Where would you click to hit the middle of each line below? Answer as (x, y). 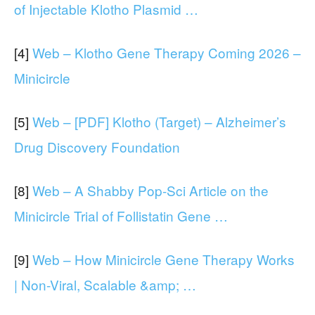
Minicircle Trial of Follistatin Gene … (121, 215)
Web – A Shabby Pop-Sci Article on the (150, 190)
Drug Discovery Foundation (97, 146)
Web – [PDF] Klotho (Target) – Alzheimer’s (159, 121)
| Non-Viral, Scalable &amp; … (105, 284)
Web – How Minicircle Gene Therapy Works (163, 259)
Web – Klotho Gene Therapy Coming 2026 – (167, 52)
